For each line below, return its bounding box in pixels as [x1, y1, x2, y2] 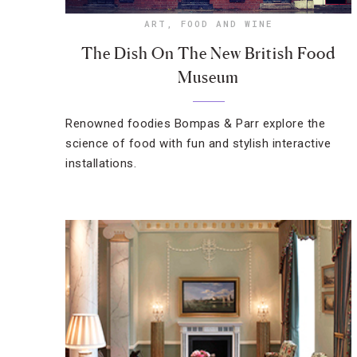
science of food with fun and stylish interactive [65, 136, 331, 151]
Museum [178, 68, 240, 87]
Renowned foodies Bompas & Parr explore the [65, 116, 325, 131]
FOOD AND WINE [181, 18, 273, 29]
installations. [65, 156, 136, 171]
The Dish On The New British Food [81, 44, 336, 63]
